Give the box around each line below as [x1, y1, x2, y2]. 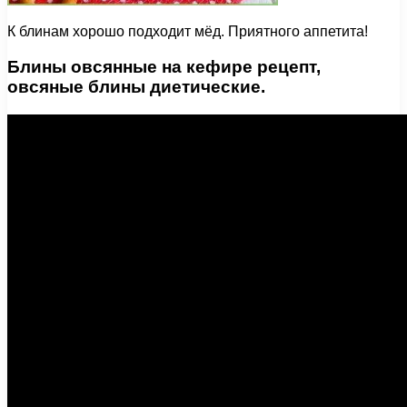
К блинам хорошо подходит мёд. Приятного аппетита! [7, 24, 368, 40]
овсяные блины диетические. [7, 76, 265, 96]
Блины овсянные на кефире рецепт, [7, 56, 321, 76]
